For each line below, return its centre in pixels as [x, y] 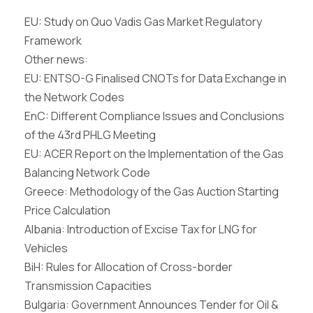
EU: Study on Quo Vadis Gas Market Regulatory [143, 22]
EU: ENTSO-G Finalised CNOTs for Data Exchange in [155, 78]
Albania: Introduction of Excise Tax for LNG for [141, 229]
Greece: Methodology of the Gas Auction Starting [152, 191]
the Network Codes [74, 97]
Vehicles [46, 248]
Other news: [56, 59]
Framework [53, 41]
